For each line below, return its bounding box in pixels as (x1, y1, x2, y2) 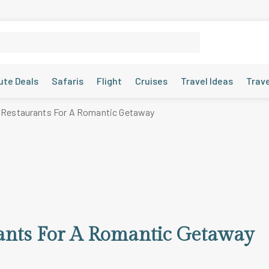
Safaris (52, 74, 84, 86)
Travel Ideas (181, 74, 234, 86)
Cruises (135, 74, 168, 86)
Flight (97, 74, 122, 86)
